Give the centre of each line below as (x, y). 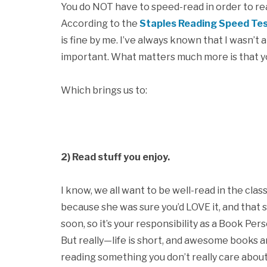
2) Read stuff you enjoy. (115, 157)
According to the (100, 24)
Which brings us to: (104, 90)
